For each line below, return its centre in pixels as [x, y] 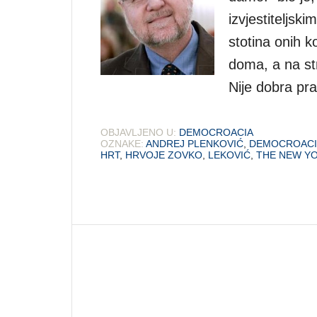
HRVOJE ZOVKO [164, 155]
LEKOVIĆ [229, 155]
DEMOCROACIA [216, 132]
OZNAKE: [122, 143]
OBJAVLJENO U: [138, 132]
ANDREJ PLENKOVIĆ [195, 143]
